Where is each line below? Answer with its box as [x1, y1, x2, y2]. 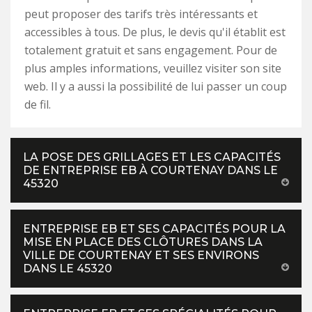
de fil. [24, 96, 51, 112]
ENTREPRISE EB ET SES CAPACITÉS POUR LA [23, 221, 286, 235]
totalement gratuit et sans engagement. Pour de [24, 42, 277, 58]
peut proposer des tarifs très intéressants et [24, 6, 258, 22]
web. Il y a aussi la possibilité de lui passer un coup [24, 78, 287, 94]
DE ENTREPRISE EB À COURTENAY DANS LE [23, 163, 278, 177]
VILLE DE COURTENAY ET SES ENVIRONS [23, 248, 259, 262]
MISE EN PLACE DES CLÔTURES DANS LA [23, 235, 263, 249]
